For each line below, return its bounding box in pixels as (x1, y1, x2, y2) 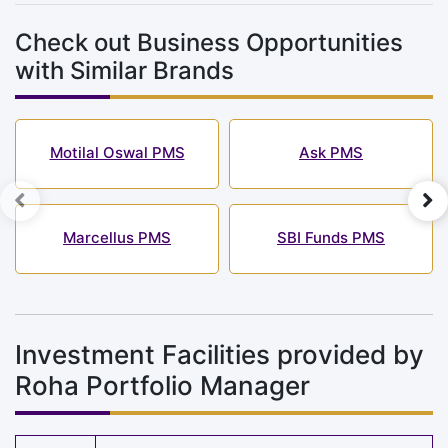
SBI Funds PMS (277, 227, 385, 247)
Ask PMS (299, 142, 363, 162)
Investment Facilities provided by (15, 338, 424, 370)
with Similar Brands (15, 55, 234, 85)
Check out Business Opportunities (15, 27, 403, 57)
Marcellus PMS (63, 227, 171, 247)
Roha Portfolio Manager (15, 369, 310, 401)
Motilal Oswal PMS (49, 142, 185, 162)
